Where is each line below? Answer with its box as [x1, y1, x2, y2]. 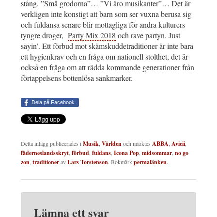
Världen [102, 139, 122, 148]
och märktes [122, 139, 152, 148]
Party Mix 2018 [68, 30, 116, 41]
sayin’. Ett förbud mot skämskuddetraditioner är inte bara [21, 41, 193, 51]
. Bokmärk [108, 158, 134, 166]
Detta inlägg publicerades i [21, 139, 83, 148]
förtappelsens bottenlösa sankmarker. [21, 73, 133, 83]
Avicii [171, 139, 185, 148]
